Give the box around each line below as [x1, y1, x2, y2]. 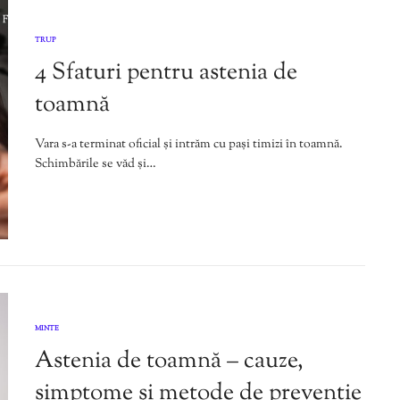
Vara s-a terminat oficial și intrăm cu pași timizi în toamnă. [35, 136, 343, 154]
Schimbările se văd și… [35, 155, 156, 174]
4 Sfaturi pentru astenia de [35, 56, 297, 90]
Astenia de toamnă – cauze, [35, 344, 304, 378]
